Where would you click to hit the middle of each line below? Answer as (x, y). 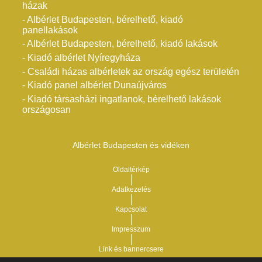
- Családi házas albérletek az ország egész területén (131, 71)
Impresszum (131, 230)
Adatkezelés (131, 189)
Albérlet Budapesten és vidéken (131, 145)
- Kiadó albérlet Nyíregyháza (81, 58)
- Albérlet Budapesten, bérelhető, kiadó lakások (120, 44)
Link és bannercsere (131, 249)
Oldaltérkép (131, 169)
